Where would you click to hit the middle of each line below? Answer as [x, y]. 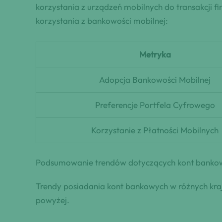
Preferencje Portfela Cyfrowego [155, 105]
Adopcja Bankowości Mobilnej [155, 79]
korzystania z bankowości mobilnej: [102, 21]
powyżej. [53, 200]
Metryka [155, 54]
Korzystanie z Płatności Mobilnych [155, 130]
